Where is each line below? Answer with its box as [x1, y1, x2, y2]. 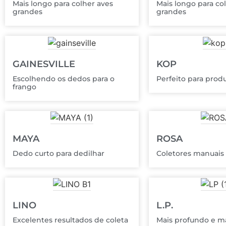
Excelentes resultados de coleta [13, 215, 128, 224]
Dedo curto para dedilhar [13, 148, 104, 158]
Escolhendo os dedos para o [13, 74, 115, 83]
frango [13, 82, 36, 91]
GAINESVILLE [13, 58, 75, 70]
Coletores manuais [156, 148, 224, 158]
